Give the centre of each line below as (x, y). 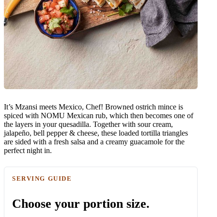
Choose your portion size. (81, 203)
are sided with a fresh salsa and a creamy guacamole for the (94, 141)
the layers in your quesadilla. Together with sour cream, (88, 124)
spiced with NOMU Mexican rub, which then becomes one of (99, 115)
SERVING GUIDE (42, 178)
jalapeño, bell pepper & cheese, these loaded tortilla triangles (96, 133)
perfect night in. (28, 150)
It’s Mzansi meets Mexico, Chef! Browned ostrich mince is (93, 107)
